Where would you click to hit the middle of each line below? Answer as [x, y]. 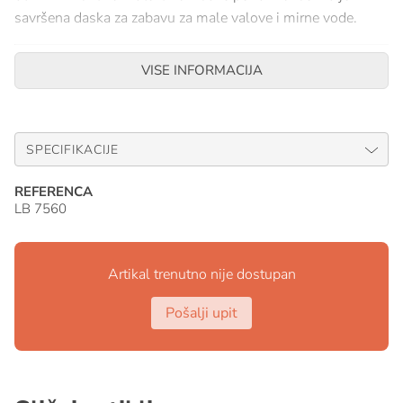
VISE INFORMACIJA [201, 70]
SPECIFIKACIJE [72, 150]
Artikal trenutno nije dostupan [201, 274]
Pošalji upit [201, 313]
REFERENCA [54, 192]
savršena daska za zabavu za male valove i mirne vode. [186, 18]
